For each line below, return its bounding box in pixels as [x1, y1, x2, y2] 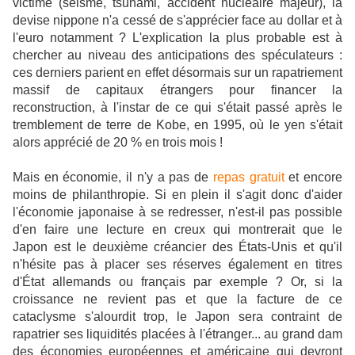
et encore [284, 170, 343, 185]
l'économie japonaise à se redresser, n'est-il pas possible [13, 205, 342, 219]
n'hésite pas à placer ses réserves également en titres [13, 258, 342, 272]
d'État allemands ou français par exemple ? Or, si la [13, 275, 342, 289]
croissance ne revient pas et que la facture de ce [13, 292, 342, 307]
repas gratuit [212, 170, 284, 185]
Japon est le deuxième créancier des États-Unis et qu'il [13, 240, 342, 254]
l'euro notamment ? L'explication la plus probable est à [13, 31, 342, 45]
